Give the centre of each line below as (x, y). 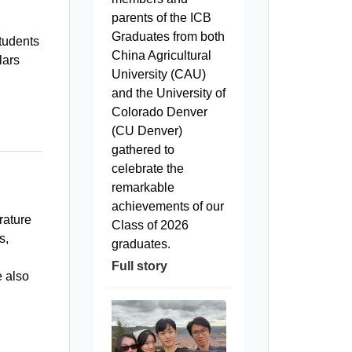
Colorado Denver (159, 112)
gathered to (143, 150)
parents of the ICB (161, 18)
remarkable (143, 188)
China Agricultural (161, 56)
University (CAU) (158, 75)
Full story (139, 266)
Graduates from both (168, 37)
